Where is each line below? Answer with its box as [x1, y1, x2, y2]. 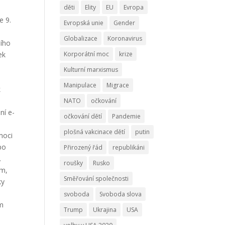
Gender [114, 19, 136, 27]
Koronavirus [107, 34, 143, 43]
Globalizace [64, 34, 98, 43]
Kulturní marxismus [64, 65, 119, 74]
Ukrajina [93, 205, 117, 214]
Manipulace [64, 81, 97, 89]
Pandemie [112, 112, 141, 121]
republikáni [113, 143, 145, 152]
